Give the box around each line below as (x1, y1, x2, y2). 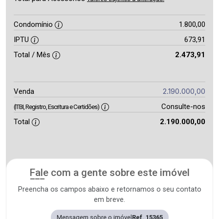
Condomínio (14, 20, 55, 29)
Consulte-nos (161, 102, 205, 111)
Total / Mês (14, 50, 52, 59)
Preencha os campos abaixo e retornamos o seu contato (18, 185, 201, 194)
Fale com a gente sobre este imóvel (29, 167, 190, 178)
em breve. (94, 196, 125, 204)
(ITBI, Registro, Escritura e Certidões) (14, 103, 99, 110)
